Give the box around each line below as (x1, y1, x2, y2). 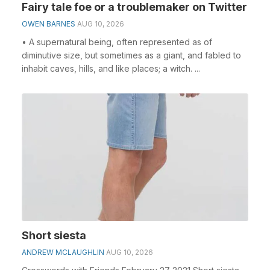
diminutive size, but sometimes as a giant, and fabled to (22, 50, 241, 60)
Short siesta (22, 228, 86, 242)
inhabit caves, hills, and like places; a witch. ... (22, 63, 200, 74)
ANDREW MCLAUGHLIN (22, 247, 104, 257)
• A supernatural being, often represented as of (22, 37, 212, 47)
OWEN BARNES (22, 19, 75, 28)
